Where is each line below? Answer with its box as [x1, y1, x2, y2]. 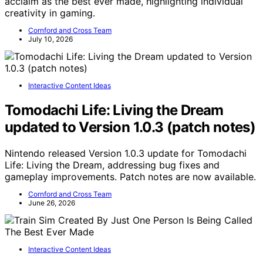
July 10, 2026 [28, 35, 73, 44]
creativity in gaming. [5, 7, 95, 19]
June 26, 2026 [28, 198, 75, 207]
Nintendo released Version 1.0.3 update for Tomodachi [5, 147, 247, 159]
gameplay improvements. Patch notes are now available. [5, 171, 256, 183]
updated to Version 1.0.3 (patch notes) [5, 119, 256, 136]
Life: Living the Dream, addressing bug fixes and [5, 159, 220, 171]
